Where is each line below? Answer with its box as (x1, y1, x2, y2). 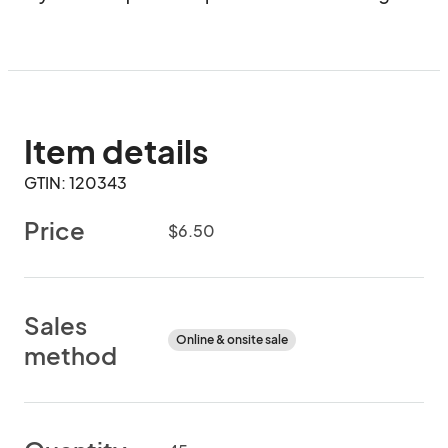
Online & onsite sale (176, 332, 288, 347)
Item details (24, 131, 208, 171)
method (24, 340, 117, 370)
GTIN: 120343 (24, 172, 127, 193)
